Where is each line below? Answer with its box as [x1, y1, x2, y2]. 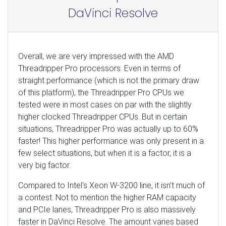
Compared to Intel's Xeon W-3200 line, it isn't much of [18, 180, 205, 190]
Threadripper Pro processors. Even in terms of [18, 63, 181, 73]
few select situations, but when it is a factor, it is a [18, 148, 191, 158]
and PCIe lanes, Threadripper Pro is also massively [18, 204, 196, 214]
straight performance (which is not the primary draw [18, 75, 199, 85]
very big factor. [18, 160, 71, 170]
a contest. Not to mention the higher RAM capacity [18, 192, 196, 202]
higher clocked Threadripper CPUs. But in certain [18, 111, 187, 122]
